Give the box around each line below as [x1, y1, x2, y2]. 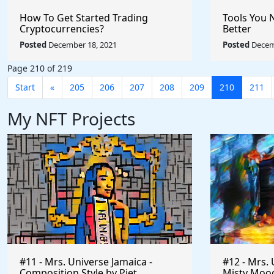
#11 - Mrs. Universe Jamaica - [20, 255, 152, 268]
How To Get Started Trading [20, 11, 148, 24]
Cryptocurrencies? [20, 22, 104, 35]
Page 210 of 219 [7, 62, 72, 74]
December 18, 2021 [46, 39, 117, 50]
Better [223, 22, 251, 35]
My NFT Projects [7, 107, 135, 130]
